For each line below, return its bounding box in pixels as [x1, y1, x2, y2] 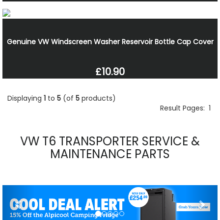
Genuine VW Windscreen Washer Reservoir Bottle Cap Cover [6, 36, 214, 47]
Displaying [7, 93, 44, 103]
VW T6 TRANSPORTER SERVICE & [20, 133, 200, 149]
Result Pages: [160, 103, 209, 113]
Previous [18, 184, 59, 198]
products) [80, 93, 116, 103]
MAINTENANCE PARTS [50, 145, 170, 162]
